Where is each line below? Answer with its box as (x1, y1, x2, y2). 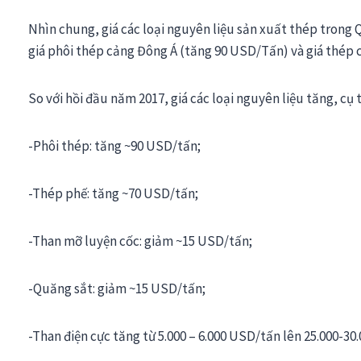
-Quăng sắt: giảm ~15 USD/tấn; (28, 279, 205, 297)
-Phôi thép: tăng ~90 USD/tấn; (28, 136, 201, 155)
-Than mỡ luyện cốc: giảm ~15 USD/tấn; (28, 231, 252, 250)
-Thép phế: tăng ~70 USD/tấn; (28, 184, 198, 202)
